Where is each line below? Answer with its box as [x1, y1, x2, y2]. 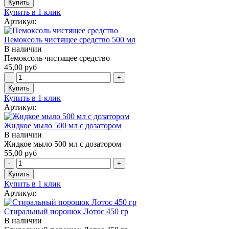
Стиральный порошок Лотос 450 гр [4, 207, 128, 216]
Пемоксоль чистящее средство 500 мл [4, 35, 135, 44]
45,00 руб [4, 62, 37, 72]
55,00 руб [4, 148, 37, 157]
